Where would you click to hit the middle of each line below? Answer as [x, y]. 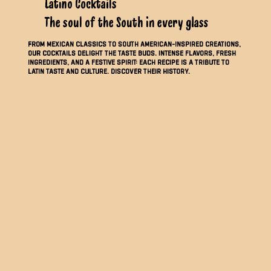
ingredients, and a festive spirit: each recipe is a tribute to [128, 62]
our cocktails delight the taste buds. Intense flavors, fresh [132, 53]
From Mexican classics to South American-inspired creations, [134, 44]
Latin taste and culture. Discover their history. [109, 71]
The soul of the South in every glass [127, 23]
